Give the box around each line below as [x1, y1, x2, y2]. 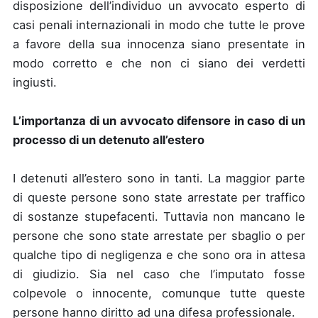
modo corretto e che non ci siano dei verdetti [13, 56, 305, 70]
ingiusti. [13, 75, 57, 89]
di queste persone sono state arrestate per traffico [13, 190, 305, 204]
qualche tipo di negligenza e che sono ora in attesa [13, 248, 305, 262]
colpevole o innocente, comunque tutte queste [13, 286, 305, 300]
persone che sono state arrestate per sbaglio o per [13, 229, 305, 243]
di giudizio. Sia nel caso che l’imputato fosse [13, 267, 305, 281]
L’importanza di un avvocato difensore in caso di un [13, 114, 305, 128]
